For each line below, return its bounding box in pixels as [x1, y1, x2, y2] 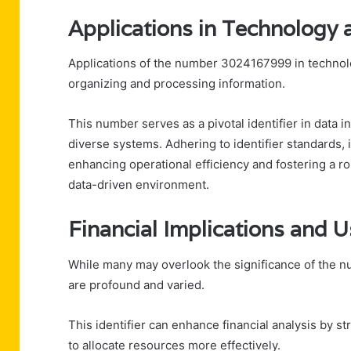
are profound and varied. [68, 277, 204, 292]
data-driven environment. [68, 177, 209, 193]
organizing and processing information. [68, 76, 285, 92]
